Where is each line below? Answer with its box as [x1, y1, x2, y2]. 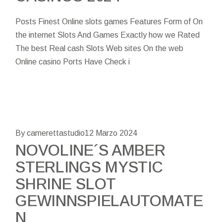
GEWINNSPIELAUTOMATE [15, 192, 203, 210]
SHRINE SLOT [15, 175, 116, 193]
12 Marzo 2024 [85, 128, 138, 137]
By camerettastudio [15, 128, 85, 137]
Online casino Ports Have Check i [15, 57, 130, 66]
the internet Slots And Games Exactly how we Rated [15, 30, 200, 39]
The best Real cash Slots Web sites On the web [15, 44, 184, 53]
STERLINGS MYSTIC [15, 158, 163, 176]
